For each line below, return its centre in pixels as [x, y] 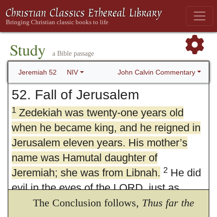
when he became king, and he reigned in [106, 127]
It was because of [158, 202]
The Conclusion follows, [88, 202]
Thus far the [168, 202]
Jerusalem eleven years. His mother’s [99, 142]
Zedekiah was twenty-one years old [100, 112]
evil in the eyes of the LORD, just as [95, 187]
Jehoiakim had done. [60, 202]
